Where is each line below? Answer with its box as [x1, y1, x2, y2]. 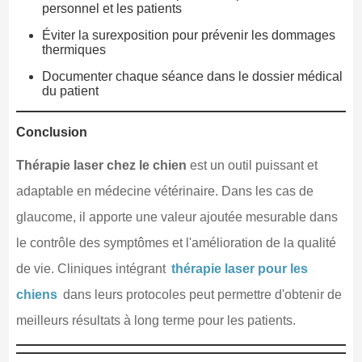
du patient [41, 83, 99, 98]
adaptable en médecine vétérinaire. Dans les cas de [15, 183, 314, 198]
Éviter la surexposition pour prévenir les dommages [41, 27, 335, 42]
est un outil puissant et [186, 158, 318, 172]
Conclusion [15, 124, 87, 139]
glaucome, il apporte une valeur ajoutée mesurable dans [15, 209, 338, 224]
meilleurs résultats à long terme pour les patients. [15, 313, 296, 327]
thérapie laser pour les [170, 261, 308, 276]
